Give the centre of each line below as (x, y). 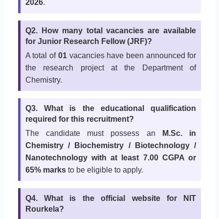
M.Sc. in (179, 133)
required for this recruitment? (79, 119)
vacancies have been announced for (131, 56)
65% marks (45, 170)
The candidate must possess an (94, 133)
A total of (42, 56)
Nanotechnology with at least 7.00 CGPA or (111, 158)
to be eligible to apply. (104, 170)
